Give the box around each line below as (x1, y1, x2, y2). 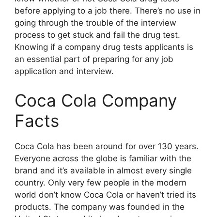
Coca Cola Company (15, 90, 177, 110)
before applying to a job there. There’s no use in (15, 6, 201, 16)
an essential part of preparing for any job (15, 54, 173, 64)
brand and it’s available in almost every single (15, 165, 192, 175)
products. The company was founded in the (15, 201, 185, 212)
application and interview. (15, 66, 114, 77)
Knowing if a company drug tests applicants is (15, 42, 193, 52)
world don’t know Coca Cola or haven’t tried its (15, 189, 196, 200)
